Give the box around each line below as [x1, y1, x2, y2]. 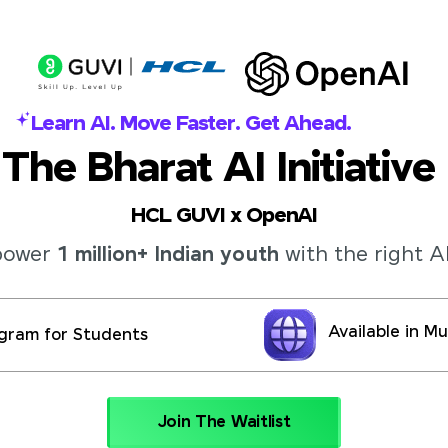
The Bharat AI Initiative [2, 147, 446, 194]
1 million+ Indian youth [57, 244, 279, 268]
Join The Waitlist [157, 412, 291, 432]
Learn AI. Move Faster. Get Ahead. [30, 113, 351, 137]
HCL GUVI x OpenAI [131, 205, 317, 229]
